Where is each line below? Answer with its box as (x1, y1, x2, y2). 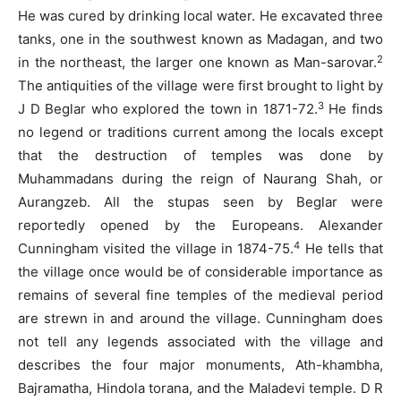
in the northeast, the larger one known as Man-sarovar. (18, 54, 377, 72)
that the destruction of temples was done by (18, 147, 383, 165)
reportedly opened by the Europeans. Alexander (18, 217, 383, 235)
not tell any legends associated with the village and (18, 333, 383, 351)
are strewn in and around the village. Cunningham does (18, 310, 383, 328)
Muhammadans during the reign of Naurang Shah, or (18, 170, 383, 188)
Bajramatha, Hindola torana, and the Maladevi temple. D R (18, 380, 383, 397)
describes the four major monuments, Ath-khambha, (18, 356, 383, 374)
